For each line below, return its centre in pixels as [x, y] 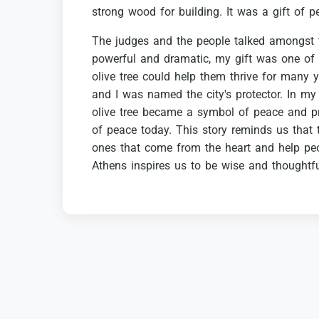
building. [200, 12]
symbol [216, 113]
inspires [151, 166]
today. [156, 130]
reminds [252, 130]
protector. [259, 95]
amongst [292, 41]
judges [132, 41]
